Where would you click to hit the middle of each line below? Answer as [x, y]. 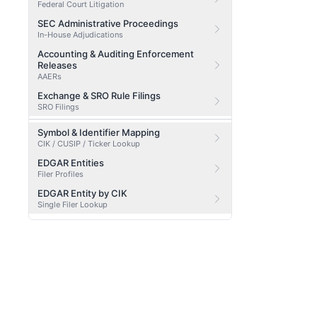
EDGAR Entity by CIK [82, 193]
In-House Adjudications [80, 35]
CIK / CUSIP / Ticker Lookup [89, 144]
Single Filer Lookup [73, 204]
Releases [57, 65]
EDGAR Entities [71, 163]
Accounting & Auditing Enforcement [116, 54]
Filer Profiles [60, 174]
